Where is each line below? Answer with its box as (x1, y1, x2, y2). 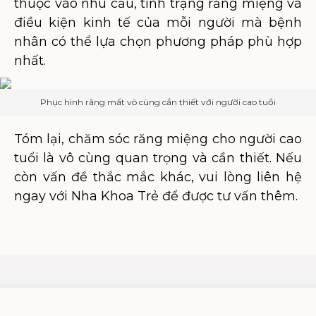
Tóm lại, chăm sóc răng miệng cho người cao (14, 131, 302, 147)
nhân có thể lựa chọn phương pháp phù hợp (14, 34, 302, 49)
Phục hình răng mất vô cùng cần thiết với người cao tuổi (40, 97, 276, 107)
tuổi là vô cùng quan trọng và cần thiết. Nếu (14, 150, 302, 166)
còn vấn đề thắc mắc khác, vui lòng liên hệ (14, 169, 302, 185)
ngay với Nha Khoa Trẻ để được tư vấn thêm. (14, 188, 298, 204)
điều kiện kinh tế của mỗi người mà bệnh (14, 15, 302, 30)
